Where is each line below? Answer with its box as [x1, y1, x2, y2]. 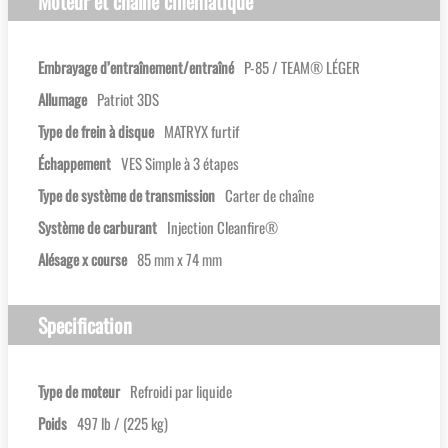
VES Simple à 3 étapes [121, 152, 239, 175]
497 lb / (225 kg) [77, 412, 168, 435]
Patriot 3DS [97, 88, 159, 111]
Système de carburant [38, 216, 157, 239]
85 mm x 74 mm [137, 248, 222, 271]
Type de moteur [38, 380, 120, 403]
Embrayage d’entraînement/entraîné [38, 56, 234, 79]
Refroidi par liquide [130, 380, 232, 403]
